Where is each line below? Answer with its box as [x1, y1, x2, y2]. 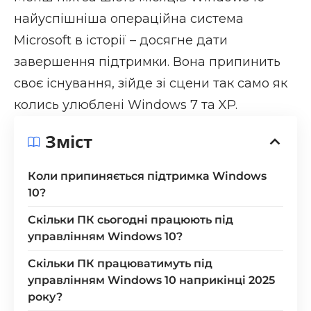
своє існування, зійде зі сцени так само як [14, 76, 287, 92]
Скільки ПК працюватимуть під [28, 257, 212, 271]
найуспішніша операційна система [14, 11, 244, 27]
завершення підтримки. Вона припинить [14, 54, 280, 70]
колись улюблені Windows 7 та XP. [14, 97, 237, 113]
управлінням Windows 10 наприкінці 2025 [28, 274, 275, 287]
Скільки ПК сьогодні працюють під [28, 213, 233, 227]
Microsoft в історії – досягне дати [14, 33, 228, 49]
